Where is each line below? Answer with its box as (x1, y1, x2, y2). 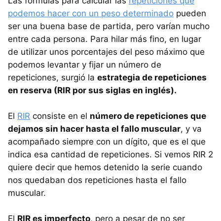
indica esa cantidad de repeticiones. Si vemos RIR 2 (8, 149, 213, 159)
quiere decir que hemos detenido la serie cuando (8, 162, 202, 172)
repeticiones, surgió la (8, 72, 97, 82)
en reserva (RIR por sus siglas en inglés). (8, 85, 177, 95)
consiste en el (30, 110, 90, 121)
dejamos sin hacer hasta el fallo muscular (8, 123, 181, 134)
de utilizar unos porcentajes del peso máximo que (8, 46, 205, 57)
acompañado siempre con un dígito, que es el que (8, 136, 206, 147)
